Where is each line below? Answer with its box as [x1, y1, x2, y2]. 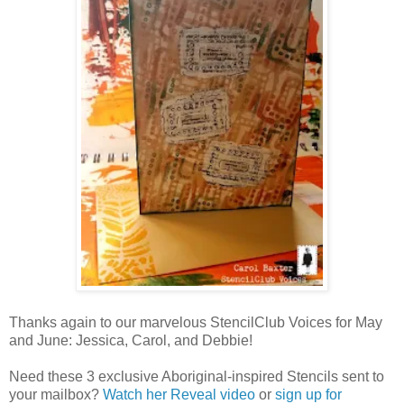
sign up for [275, 386, 342, 402]
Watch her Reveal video [103, 386, 255, 402]
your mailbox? [9, 386, 103, 402]
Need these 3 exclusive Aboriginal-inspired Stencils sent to [9, 368, 384, 384]
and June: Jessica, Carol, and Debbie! [9, 332, 252, 348]
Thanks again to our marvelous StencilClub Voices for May [9, 314, 382, 330]
